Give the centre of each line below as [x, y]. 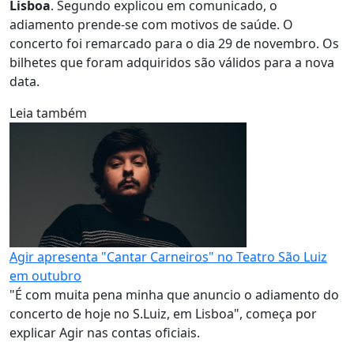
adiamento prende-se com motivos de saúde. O [151, 24]
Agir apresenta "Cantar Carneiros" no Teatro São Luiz [168, 257]
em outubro [45, 276]
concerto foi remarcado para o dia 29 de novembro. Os [174, 43]
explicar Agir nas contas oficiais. [105, 333]
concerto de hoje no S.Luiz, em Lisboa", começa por [163, 314]
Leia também [48, 113]
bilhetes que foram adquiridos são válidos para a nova [172, 62]
